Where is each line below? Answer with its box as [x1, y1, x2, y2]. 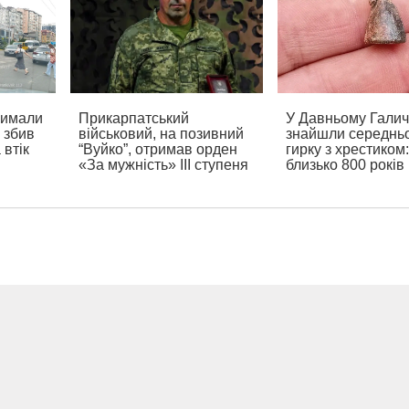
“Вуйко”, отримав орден [79, 142, 238, 158]
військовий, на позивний [79, 126, 245, 142]
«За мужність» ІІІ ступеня [79, 157, 249, 173]
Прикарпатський [79, 110, 190, 127]
